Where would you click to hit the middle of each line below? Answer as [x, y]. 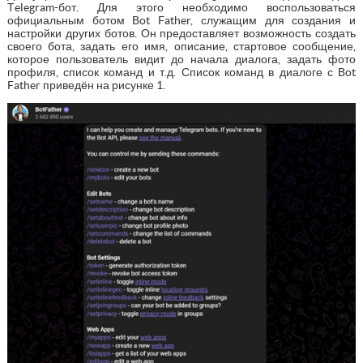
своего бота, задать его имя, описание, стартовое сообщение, [181, 46]
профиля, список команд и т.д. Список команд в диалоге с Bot [181, 72]
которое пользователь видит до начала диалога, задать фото [181, 59]
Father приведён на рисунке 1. [86, 85]
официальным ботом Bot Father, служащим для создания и [181, 20]
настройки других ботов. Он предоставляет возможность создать [181, 33]
